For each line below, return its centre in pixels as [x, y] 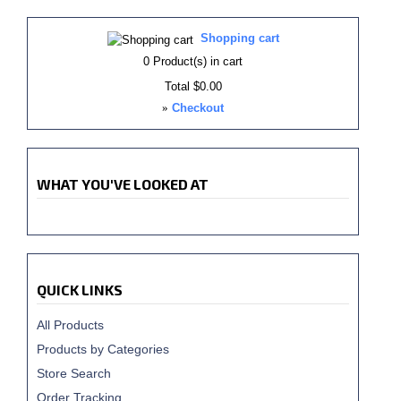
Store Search [74, 373]
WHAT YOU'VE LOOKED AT [123, 184]
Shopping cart [239, 38]
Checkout [198, 108]
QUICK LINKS [80, 290]
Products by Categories [103, 349]
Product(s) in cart [196, 61]
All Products [70, 325]
